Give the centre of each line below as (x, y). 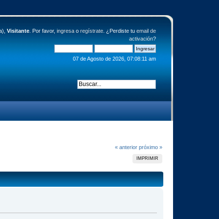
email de (146, 31)
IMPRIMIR (148, 158)
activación (141, 39)
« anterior (126, 147)
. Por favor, (43, 31)
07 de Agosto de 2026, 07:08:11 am (114, 59)
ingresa (65, 31)
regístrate (91, 31)
